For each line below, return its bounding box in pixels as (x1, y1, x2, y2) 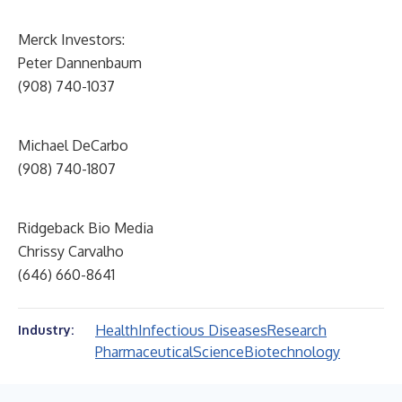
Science (193, 343, 244, 361)
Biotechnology (244, 343, 340, 361)
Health (95, 321, 138, 339)
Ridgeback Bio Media (18, 219, 153, 237)
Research (267, 321, 327, 339)
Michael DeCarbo (18, 136, 128, 154)
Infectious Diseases (138, 321, 267, 339)
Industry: (18, 322, 74, 337)
